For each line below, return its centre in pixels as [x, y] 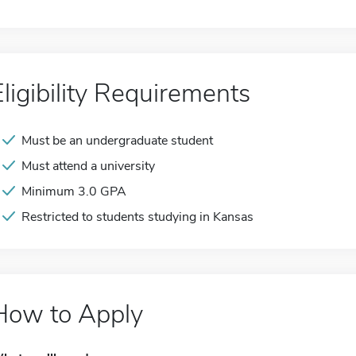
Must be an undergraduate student [117, 141]
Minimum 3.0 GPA [74, 192]
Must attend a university [88, 166]
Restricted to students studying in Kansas [137, 217]
